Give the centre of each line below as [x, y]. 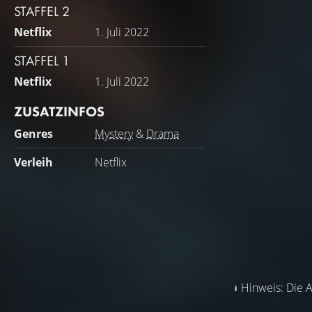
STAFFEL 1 [42, 61]
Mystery [114, 134]
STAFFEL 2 [42, 11]
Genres [33, 134]
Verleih [33, 162]
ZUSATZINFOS [59, 111]
